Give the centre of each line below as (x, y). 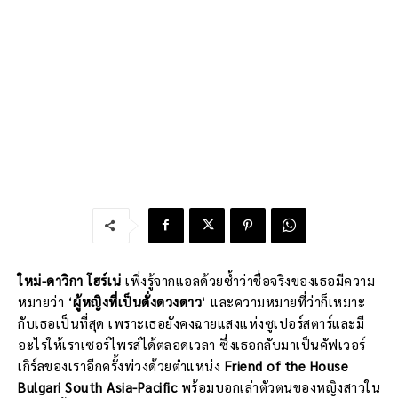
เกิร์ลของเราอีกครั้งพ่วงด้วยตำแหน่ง (121, 365)
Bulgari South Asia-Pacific (97, 386)
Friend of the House (286, 365)
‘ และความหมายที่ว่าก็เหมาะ (283, 301)
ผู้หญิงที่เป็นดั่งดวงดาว (137, 301)
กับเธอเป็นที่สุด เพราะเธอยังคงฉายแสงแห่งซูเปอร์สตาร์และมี (191, 322)
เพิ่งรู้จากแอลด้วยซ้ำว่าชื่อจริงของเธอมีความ (248, 280)
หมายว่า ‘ (45, 301)
